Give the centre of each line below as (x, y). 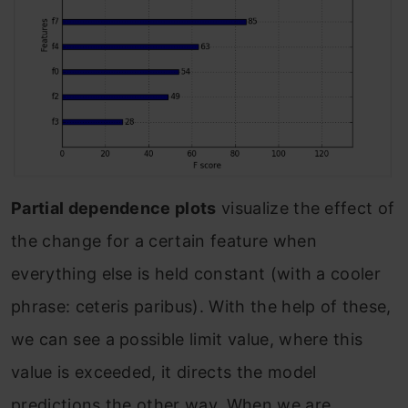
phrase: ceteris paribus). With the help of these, (201, 306)
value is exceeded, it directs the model (164, 372)
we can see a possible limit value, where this (187, 339)
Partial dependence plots (114, 208)
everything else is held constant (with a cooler (196, 273)
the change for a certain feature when (164, 240)
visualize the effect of (306, 208)
